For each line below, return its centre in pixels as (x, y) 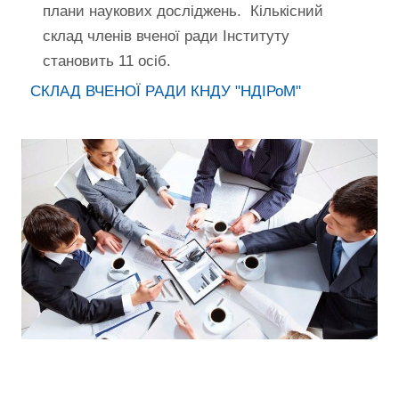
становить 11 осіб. (107, 61)
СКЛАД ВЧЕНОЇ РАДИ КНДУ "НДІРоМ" (166, 92)
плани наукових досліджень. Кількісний (183, 12)
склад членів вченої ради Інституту (166, 37)
